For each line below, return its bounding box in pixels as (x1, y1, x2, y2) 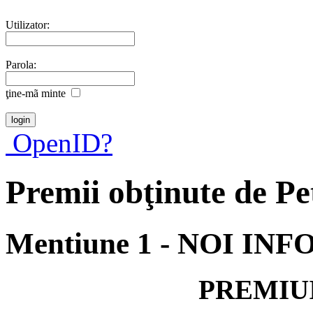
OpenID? (6, 127, 112, 158)
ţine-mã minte (6, 87, 66, 99)
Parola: (6, 58, 36, 71)
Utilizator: (6, 18, 50, 31)
